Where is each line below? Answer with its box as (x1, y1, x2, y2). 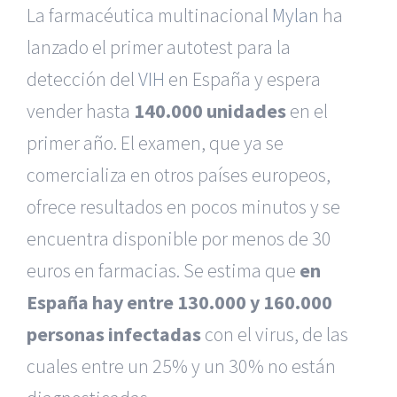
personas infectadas (27, 322, 201, 346)
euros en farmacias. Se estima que (27, 258, 300, 283)
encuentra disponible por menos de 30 (27, 226, 331, 251)
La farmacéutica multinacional (27, 3, 272, 27)
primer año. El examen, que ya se (27, 130, 284, 155)
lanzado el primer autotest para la (27, 35, 291, 59)
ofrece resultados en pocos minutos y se (27, 194, 340, 219)
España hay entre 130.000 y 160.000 (27, 290, 332, 315)
